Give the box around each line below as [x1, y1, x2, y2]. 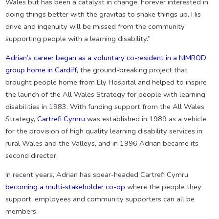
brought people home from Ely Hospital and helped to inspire [5, 77, 207, 88]
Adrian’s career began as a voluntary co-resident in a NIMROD [5, 53, 206, 63]
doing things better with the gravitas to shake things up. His [5, 9, 201, 20]
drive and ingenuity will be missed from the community [5, 22, 185, 32]
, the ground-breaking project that [76, 65, 188, 75]
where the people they [125, 182, 201, 192]
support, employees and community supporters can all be [5, 194, 195, 204]
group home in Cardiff [5, 65, 77, 75]
